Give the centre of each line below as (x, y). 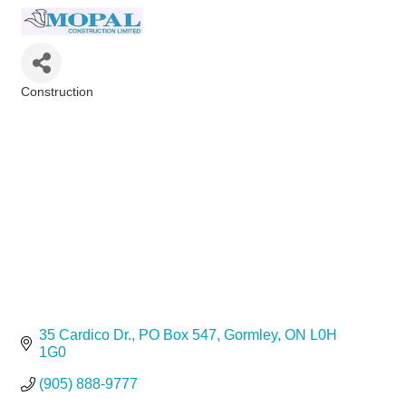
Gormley (251, 335)
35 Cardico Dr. (85, 335)
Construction (57, 92)
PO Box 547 (178, 335)
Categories (50, 104)
